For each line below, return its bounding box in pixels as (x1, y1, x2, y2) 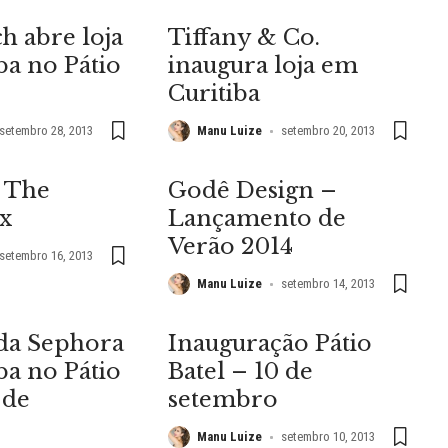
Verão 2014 (168, 233, 294, 261)
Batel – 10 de (168, 358, 314, 386)
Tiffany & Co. (168, 24, 321, 52)
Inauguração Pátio (168, 330, 373, 358)
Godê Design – (168, 177, 338, 205)
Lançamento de (168, 205, 347, 233)
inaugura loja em (168, 52, 359, 80)
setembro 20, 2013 (281, 123, 375, 139)
